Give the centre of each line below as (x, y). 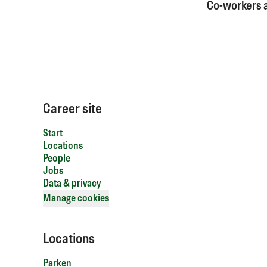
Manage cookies (76, 199)
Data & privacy (72, 184)
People (57, 159)
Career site (72, 110)
